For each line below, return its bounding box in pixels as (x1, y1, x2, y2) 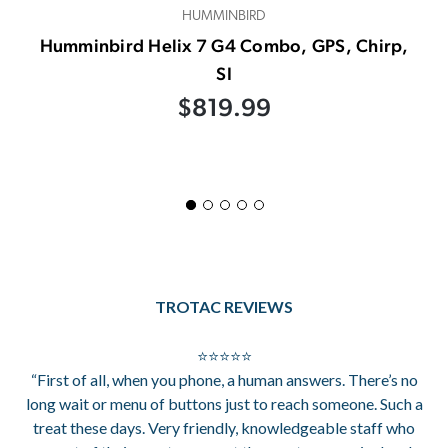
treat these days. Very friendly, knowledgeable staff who (33, 417, 415, 437)
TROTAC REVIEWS (155, 296, 293, 316)
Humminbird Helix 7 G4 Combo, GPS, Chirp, (39, 34, 409, 56)
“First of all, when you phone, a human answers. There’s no (30, 369, 418, 389)
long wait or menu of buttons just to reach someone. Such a (25, 393, 423, 413)
